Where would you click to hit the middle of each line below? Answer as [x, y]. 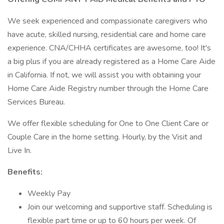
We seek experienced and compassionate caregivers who [107, 21]
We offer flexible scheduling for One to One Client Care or [108, 123]
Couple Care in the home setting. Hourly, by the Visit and [105, 137]
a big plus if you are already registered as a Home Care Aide [111, 61]
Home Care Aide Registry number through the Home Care [108, 88]
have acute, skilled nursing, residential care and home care [107, 34]
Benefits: [25, 172]
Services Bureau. [36, 102]
